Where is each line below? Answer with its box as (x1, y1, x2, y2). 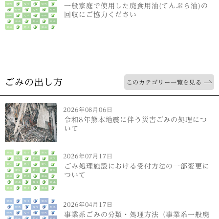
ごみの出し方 (5, 77, 64, 87)
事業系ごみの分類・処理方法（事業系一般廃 (64, 210, 210, 218)
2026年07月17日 (63, 153, 113, 159)
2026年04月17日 (63, 201, 113, 207)
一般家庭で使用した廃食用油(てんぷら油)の (64, 1, 208, 9)
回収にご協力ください (64, 10, 137, 18)
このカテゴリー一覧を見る (126, 79, 202, 86)
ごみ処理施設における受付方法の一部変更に (64, 162, 210, 170)
